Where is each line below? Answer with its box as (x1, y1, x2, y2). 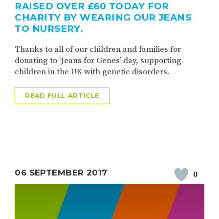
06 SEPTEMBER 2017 (15, 167, 108, 177)
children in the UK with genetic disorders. (15, 66, 170, 78)
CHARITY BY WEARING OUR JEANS (15, 12, 192, 23)
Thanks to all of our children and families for (15, 44, 181, 55)
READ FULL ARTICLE (25, 92, 100, 100)
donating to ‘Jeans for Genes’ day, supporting (15, 55, 182, 66)
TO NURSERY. (15, 23, 84, 35)
